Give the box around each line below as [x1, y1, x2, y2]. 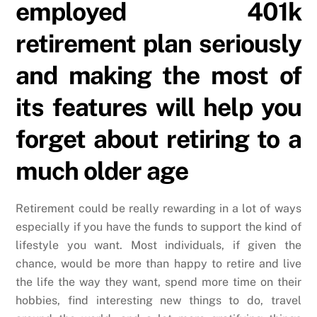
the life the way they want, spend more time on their [16, 275, 301, 289]
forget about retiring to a [16, 124, 301, 154]
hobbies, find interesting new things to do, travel [16, 293, 301, 307]
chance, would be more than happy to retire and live [16, 256, 301, 270]
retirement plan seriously [16, 28, 301, 58]
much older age [16, 156, 188, 185]
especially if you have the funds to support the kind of [16, 219, 301, 234]
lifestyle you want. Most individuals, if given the [16, 238, 301, 252]
